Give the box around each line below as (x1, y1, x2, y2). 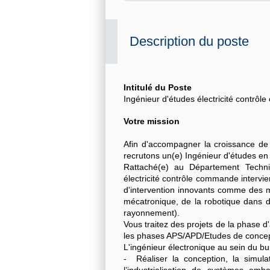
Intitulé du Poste (124, 83, 192, 93)
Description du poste (130, 34, 249, 49)
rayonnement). (124, 208, 180, 218)
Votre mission (124, 116, 180, 127)
